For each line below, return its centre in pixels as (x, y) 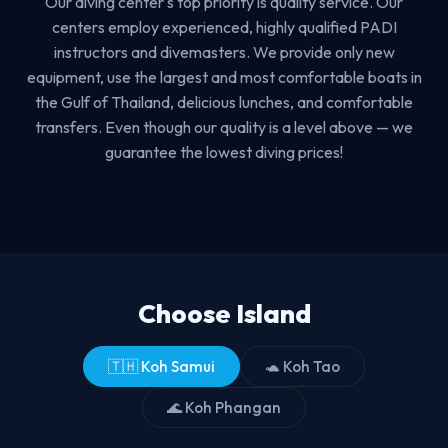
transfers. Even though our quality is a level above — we (224, 126)
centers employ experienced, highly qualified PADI (224, 26)
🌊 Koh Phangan (224, 407)
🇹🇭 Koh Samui (161, 366)
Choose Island (224, 313)
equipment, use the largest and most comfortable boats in (224, 76)
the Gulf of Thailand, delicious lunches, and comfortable (224, 101)
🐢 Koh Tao (302, 366)
